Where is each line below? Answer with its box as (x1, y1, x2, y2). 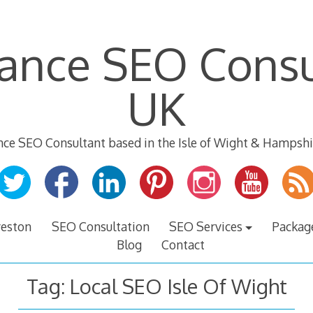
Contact (161, 237, 205, 253)
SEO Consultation (51, 219, 150, 235)
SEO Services (168, 219, 242, 235)
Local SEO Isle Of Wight (69, 272, 287, 299)
